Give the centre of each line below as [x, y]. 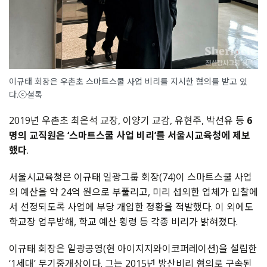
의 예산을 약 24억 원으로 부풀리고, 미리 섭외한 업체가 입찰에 [133, 192]
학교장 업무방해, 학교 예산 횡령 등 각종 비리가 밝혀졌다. [123, 221]
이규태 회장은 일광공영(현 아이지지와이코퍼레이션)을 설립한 [133, 248]
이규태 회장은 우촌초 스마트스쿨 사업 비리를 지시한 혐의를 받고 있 [128, 81]
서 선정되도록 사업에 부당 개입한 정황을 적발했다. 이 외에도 [131, 207]
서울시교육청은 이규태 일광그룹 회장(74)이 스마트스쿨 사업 [131, 177]
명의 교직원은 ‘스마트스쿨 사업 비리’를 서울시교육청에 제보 [130, 135]
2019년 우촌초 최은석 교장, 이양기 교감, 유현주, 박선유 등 [128, 120]
